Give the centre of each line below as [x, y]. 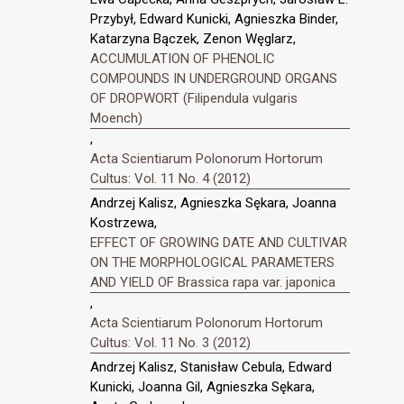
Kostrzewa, [124, 223]
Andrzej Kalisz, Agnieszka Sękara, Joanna [213, 203]
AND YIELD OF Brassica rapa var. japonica [213, 283]
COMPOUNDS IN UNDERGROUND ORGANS [214, 79]
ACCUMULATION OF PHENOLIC [183, 59]
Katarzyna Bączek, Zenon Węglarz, [193, 39]
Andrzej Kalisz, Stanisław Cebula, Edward [211, 367]
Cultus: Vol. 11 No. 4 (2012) [170, 179]
